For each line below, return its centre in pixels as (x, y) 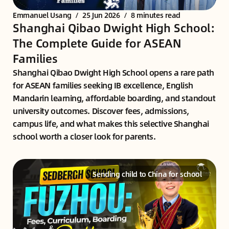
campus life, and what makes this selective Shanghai (111, 123)
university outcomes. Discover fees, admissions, (101, 110)
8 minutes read (155, 15)
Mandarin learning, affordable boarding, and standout (114, 98)
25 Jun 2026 (101, 15)
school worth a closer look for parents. (84, 136)
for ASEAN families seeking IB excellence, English (103, 85)
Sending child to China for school (147, 174)
